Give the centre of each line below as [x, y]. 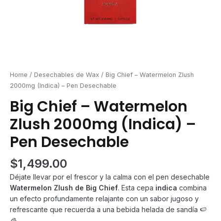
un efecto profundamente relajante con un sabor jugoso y [104, 198]
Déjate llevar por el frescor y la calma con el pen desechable [110, 177]
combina [192, 187]
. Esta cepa [137, 187]
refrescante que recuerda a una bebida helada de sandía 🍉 [108, 209]
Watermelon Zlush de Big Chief [64, 187]
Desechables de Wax [67, 75]
